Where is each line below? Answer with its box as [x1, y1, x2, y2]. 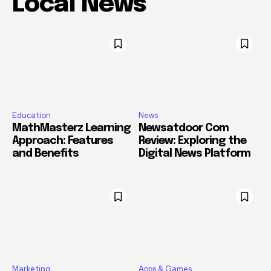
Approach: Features [12, 135, 113, 147]
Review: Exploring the [139, 135, 246, 147]
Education [12, 110, 51, 121]
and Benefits [12, 148, 79, 160]
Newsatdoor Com [139, 123, 229, 134]
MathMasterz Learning [12, 123, 131, 134]
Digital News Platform [139, 148, 250, 160]
